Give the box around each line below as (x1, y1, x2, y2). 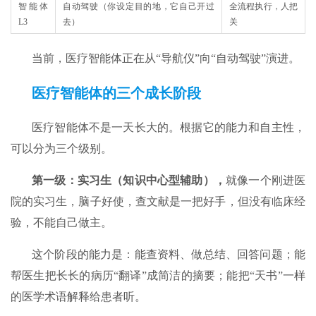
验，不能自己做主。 (11, 217, 112, 229)
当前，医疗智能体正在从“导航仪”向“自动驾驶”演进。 (32, 52, 300, 65)
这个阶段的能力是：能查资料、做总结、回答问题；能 (32, 248, 305, 261)
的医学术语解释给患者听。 (11, 291, 146, 303)
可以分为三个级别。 (11, 142, 112, 155)
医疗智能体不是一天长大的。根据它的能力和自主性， (32, 121, 305, 134)
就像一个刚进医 (225, 174, 306, 187)
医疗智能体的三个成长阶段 (32, 85, 201, 102)
